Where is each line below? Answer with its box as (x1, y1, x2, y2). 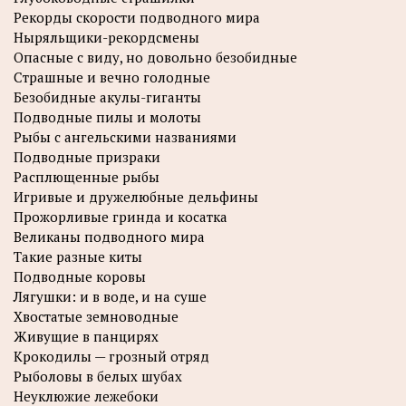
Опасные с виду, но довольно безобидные (14, 47, 297, 66)
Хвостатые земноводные (14, 306, 179, 325)
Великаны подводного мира (14, 227, 205, 246)
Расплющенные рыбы (14, 167, 159, 186)
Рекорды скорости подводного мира (14, 7, 260, 26)
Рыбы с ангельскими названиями (14, 127, 237, 146)
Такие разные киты (14, 246, 142, 266)
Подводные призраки (14, 147, 160, 166)
